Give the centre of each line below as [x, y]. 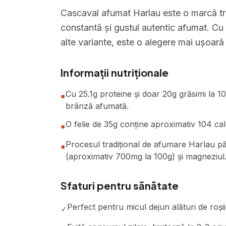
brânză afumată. [97, 106]
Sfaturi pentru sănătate [120, 185]
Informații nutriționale [115, 72]
